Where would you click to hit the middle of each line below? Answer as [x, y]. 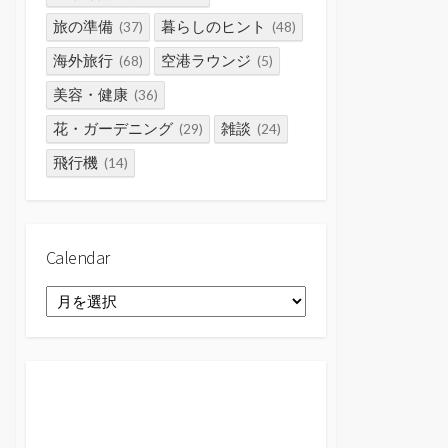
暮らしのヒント [213, 27]
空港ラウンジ [206, 61]
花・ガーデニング [113, 129]
